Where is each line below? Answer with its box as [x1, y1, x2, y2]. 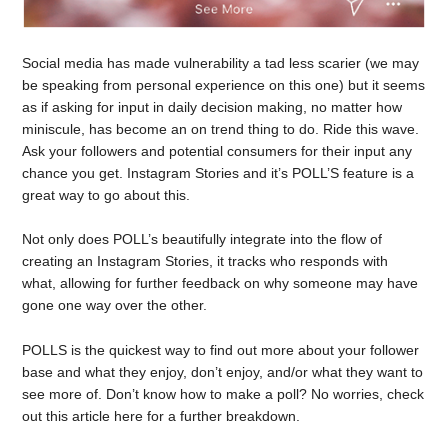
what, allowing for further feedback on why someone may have [22, 275, 419, 292]
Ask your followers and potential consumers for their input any [22, 142, 413, 159]
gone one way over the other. [22, 297, 208, 314]
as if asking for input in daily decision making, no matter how [22, 98, 403, 115]
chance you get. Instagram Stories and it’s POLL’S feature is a [22, 164, 415, 181]
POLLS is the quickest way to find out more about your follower [22, 342, 420, 359]
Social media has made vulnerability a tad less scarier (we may [22, 54, 420, 71]
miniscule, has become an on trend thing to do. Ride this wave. [22, 120, 420, 137]
